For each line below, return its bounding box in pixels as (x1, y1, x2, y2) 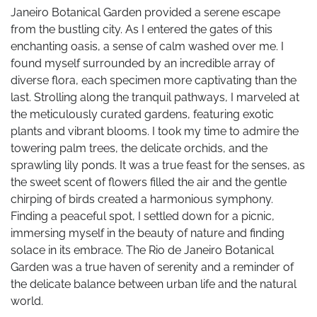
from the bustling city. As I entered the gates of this (11, 23, 272, 37)
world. (11, 294, 43, 309)
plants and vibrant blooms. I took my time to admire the (11, 125, 299, 139)
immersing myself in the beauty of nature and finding (11, 226, 284, 241)
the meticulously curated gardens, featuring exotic (11, 108, 274, 122)
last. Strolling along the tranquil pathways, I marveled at (11, 91, 299, 105)
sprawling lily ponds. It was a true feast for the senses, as (11, 158, 305, 173)
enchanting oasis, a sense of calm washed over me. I (11, 40, 284, 54)
